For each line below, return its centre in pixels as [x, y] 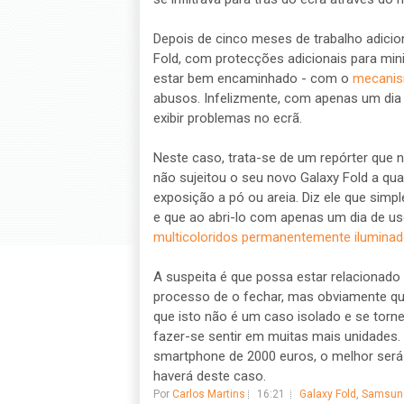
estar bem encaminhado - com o [252, 78]
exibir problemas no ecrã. [227, 118]
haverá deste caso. [209, 376]
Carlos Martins [208, 394]
